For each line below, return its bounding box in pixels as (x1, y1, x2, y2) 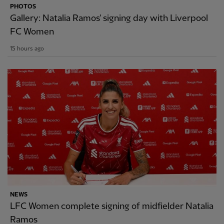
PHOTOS (10, 3, 36, 10)
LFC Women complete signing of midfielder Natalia (10, 201, 213, 211)
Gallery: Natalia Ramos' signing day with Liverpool (10, 13, 208, 23)
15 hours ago (10, 45, 44, 52)
